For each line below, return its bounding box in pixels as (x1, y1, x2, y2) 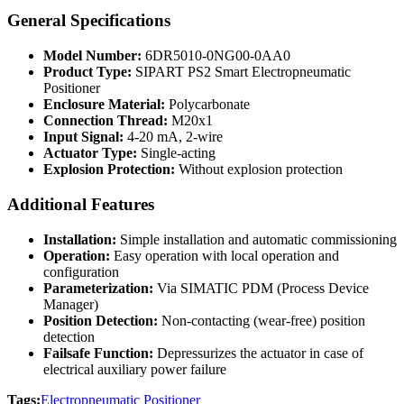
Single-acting (137, 145, 216, 161)
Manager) (43, 296, 98, 312)
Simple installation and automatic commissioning (116, 231, 397, 247)
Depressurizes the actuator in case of (153, 344, 363, 361)
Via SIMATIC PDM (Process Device (153, 280, 369, 296)
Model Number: (43, 48, 142, 64)
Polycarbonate (165, 96, 250, 113)
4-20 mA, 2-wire (124, 129, 223, 145)
